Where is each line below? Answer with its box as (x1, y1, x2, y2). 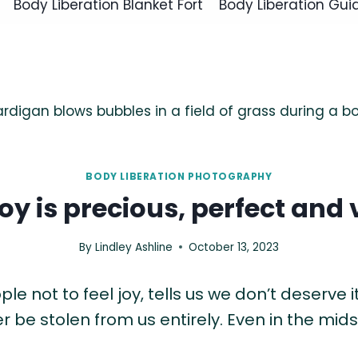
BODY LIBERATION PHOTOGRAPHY (86, 170, 272, 183)
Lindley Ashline (94, 239, 173, 255)
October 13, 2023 (188, 239, 279, 255)
